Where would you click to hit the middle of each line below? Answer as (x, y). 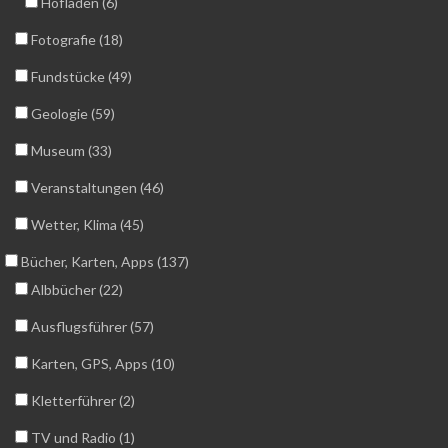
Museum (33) (70, 151)
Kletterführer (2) (81, 401)
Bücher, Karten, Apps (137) (103, 262)
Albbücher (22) (75, 290)
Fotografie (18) (75, 40)
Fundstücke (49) (80, 77)
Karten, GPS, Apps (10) (101, 364)
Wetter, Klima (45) (86, 225)
